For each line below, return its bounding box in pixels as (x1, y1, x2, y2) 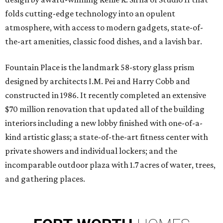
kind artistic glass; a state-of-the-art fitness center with (5, 132, 208, 142)
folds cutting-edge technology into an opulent (5, 8, 175, 18)
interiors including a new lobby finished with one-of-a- (5, 118, 203, 128)
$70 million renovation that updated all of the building (5, 104, 205, 114)
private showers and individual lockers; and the (5, 146, 177, 156)
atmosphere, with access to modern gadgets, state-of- (5, 22, 203, 32)
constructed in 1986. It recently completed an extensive (5, 90, 206, 100)
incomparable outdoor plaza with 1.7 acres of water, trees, (5, 160, 216, 170)
